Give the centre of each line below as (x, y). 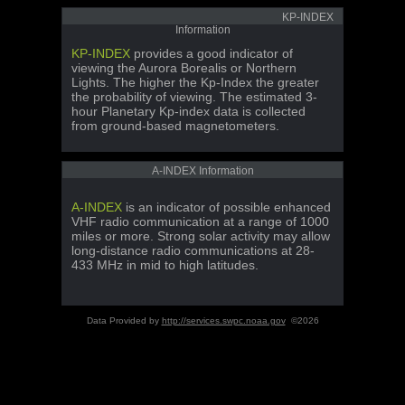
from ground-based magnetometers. (175, 126)
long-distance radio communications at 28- (193, 250)
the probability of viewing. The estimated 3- (194, 97)
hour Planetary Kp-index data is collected (188, 111)
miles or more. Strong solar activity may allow (201, 236)
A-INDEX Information (202, 171)
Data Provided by (124, 320)
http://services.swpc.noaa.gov (223, 320)
